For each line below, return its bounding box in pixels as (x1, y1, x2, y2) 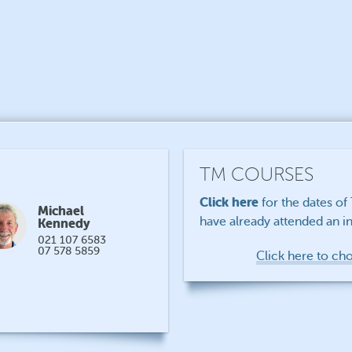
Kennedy (37, 216, 90, 231)
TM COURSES (199, 164, 313, 185)
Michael (37, 203, 84, 218)
